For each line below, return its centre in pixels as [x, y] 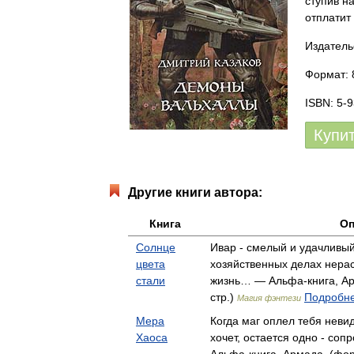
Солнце [156, 247]
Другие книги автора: [195, 192]
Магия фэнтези [269, 298]
